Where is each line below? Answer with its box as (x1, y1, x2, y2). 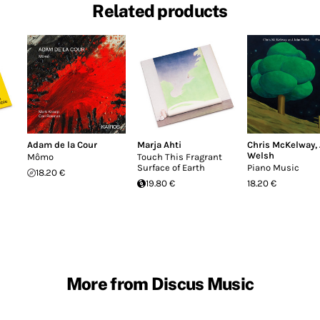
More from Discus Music (66, 273, 254, 294)
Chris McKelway (247, 139, 315, 150)
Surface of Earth (137, 162, 205, 173)
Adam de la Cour (27, 139, 97, 150)
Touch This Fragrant (137, 151, 222, 162)
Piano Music (247, 162, 299, 173)
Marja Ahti (137, 139, 181, 150)
